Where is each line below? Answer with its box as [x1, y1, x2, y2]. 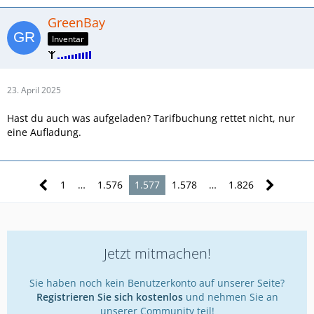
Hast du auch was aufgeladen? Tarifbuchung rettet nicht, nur [7, 111, 295, 125]
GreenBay [48, 13, 105, 31]
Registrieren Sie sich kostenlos [36, 289, 183, 303]
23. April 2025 [7, 83, 61, 96]
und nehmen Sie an [182, 289, 278, 303]
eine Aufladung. [7, 125, 81, 139]
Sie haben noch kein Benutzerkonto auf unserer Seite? [29, 275, 285, 289]
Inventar [52, 32, 84, 45]
